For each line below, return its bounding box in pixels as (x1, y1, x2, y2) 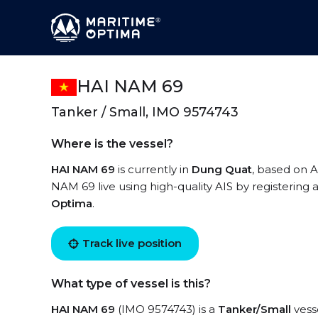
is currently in (115, 163, 192, 176)
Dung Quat (192, 163, 252, 176)
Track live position (82, 236, 182, 250)
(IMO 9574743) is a (115, 302, 218, 316)
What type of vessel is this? (51, 277, 211, 290)
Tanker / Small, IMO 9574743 (51, 104, 238, 120)
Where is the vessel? (51, 137, 173, 150)
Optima (51, 197, 92, 210)
